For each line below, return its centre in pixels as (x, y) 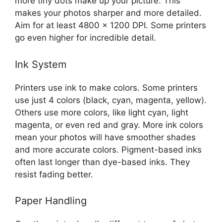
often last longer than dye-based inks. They (102, 162)
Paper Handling (51, 201)
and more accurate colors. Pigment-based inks (108, 149)
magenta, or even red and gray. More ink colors (109, 125)
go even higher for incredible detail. (85, 38)
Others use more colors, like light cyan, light (102, 112)
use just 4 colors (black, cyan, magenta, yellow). (111, 100)
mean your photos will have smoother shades (105, 137)
